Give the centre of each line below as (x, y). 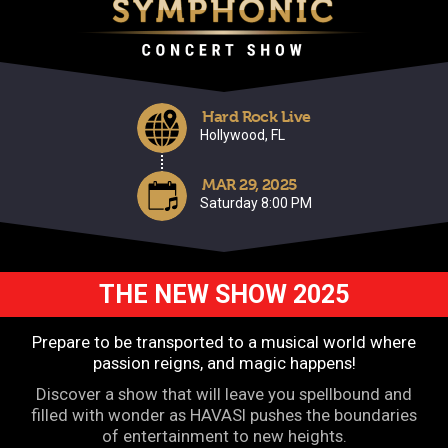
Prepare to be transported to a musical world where (224, 342)
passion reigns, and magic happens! (224, 363)
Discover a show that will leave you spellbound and (224, 394)
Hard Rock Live (256, 116)
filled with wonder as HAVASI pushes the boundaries (224, 415)
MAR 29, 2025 (250, 185)
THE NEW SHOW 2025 (224, 295)
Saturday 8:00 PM (256, 203)
